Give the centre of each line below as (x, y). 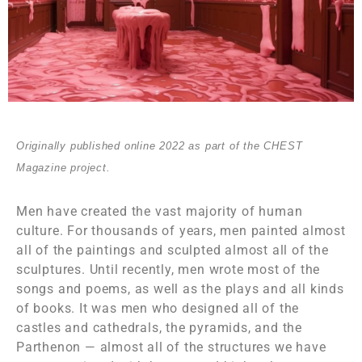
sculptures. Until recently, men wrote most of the (168, 270)
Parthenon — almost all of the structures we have (171, 347)
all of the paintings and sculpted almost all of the (173, 250)
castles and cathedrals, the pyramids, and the (159, 328)
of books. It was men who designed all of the (158, 309)
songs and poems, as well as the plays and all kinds (180, 289)
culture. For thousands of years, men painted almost (181, 231)
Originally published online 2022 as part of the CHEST (160, 146)
